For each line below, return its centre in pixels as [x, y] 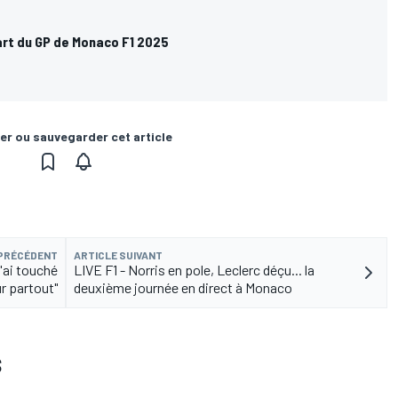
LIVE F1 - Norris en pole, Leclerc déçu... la [194, 270]
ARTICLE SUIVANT [118, 255]
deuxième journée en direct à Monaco [183, 288]
